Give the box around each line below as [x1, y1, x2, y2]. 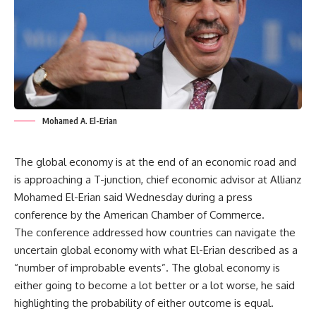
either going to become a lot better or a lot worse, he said [14, 278, 295, 292]
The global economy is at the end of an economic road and [14, 154, 296, 169]
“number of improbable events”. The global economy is [14, 260, 280, 274]
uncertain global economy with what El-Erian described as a [14, 243, 298, 257]
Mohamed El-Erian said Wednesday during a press [14, 190, 253, 204]
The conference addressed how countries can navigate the [14, 225, 296, 239]
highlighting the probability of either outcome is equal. [14, 296, 274, 310]
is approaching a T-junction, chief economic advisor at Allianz [14, 172, 301, 186]
